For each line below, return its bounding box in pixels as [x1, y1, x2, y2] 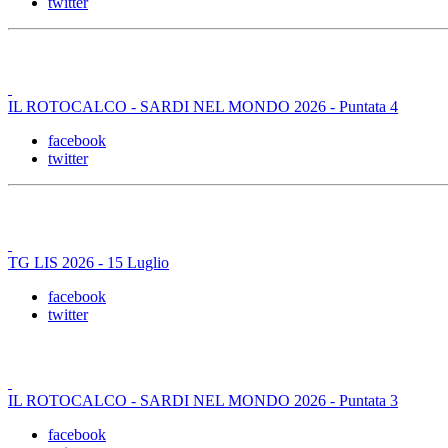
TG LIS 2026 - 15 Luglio [8, 253, 169, 271]
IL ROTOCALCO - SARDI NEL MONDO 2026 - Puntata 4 [8, 97, 398, 115]
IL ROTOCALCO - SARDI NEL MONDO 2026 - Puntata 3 [8, 391, 398, 409]
